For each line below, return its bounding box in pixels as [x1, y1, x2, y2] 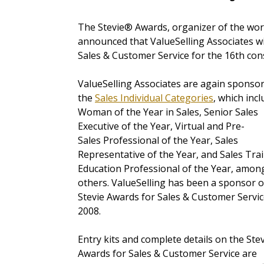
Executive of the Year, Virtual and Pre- [78, 120, 245, 133]
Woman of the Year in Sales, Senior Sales [78, 105, 258, 119]
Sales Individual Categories [95, 91, 213, 105]
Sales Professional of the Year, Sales [78, 134, 238, 147]
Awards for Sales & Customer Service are [78, 247, 257, 260]
